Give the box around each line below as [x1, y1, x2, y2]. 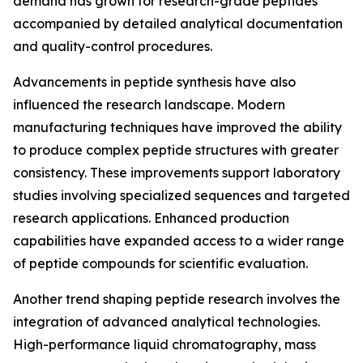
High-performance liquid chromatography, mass [13, 336, 316, 352]
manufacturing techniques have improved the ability [13, 119, 342, 135]
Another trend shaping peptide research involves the [13, 291, 340, 307]
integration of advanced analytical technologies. [13, 314, 320, 330]
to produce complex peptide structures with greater [13, 142, 339, 158]
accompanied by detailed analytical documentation [13, 15, 343, 32]
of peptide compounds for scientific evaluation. [13, 255, 308, 271]
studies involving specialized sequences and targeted [13, 187, 350, 203]
